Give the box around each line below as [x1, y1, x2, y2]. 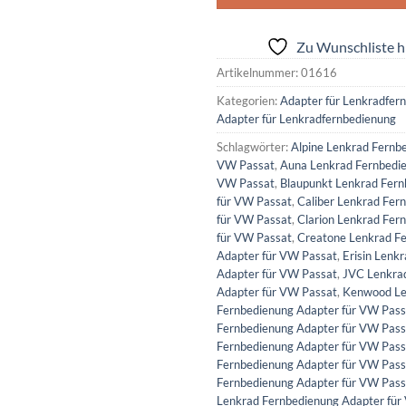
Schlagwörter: [217, 139, 291, 154]
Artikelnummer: [217, 64, 301, 80]
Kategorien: [217, 92, 280, 108]
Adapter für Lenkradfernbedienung [217, 111, 396, 126]
